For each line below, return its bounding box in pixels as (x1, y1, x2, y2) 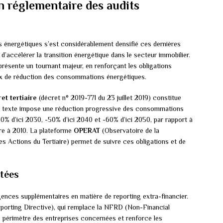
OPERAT (74, 126, 100, 135)
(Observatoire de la (100, 126, 159, 135)
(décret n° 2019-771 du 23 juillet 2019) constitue (37, 94, 181, 102)
